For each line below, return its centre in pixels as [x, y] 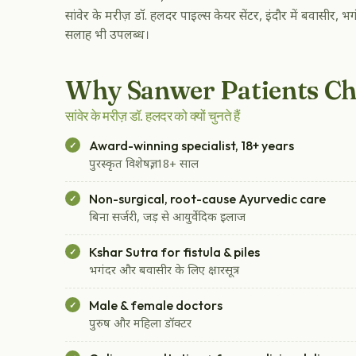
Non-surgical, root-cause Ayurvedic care [207, 199]
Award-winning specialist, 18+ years [192, 146]
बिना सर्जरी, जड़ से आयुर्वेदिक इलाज [167, 219]
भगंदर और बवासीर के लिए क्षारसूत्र [164, 272]
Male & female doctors [156, 306]
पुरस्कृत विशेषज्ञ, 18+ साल [144, 165]
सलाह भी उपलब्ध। [107, 36]
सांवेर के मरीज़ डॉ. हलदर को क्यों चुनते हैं [153, 116]
